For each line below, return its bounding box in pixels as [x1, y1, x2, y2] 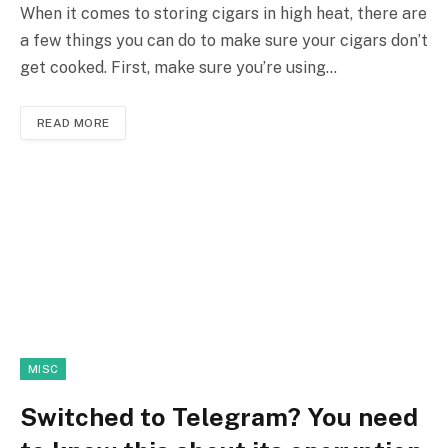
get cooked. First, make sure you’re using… [20, 58, 337, 78]
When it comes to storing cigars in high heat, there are [20, 4, 427, 24]
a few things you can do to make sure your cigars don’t [20, 31, 428, 51]
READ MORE [37, 116, 110, 131]
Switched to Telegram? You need [20, 402, 418, 433]
